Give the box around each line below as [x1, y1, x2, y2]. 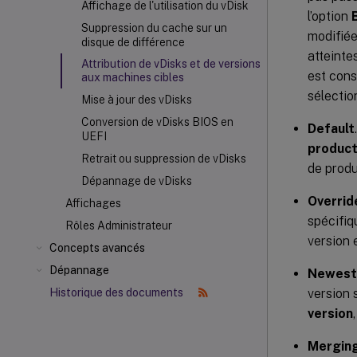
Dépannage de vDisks [81, 175, 192, 187]
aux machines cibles [81, 71, 184, 84]
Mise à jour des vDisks [81, 93, 192, 106]
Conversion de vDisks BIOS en [81, 116, 233, 128]
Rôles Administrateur [65, 219, 172, 232]
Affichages [65, 197, 121, 210]
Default [308, 120, 355, 136]
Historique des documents [49, 286, 186, 299]
